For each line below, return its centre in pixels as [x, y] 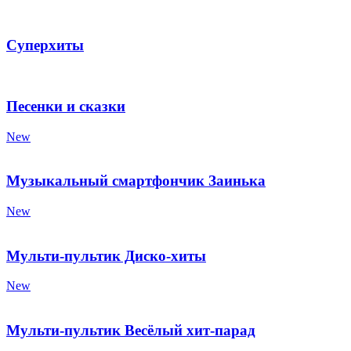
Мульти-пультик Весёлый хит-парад [131, 331]
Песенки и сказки [66, 106]
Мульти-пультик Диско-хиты [106, 255]
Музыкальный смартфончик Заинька [136, 181]
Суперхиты [45, 45]
